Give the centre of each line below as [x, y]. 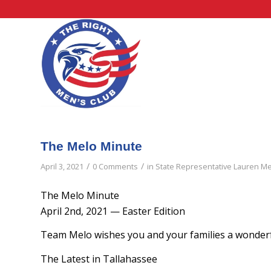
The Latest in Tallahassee [99, 259]
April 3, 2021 [62, 166]
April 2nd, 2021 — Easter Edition [113, 211]
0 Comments [115, 166]
